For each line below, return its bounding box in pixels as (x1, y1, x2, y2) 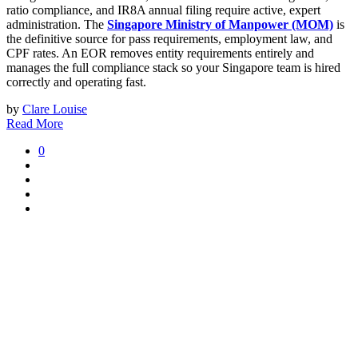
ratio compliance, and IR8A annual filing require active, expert (6, 2, 320, 17)
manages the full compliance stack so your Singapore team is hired (6, 60, 340, 74)
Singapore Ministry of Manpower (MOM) (107, 17, 333, 31)
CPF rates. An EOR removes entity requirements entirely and (6, 46, 314, 60)
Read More (6, 116, 63, 130)
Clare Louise (22, 101, 87, 116)
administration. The (6, 17, 107, 31)
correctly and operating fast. (6, 74, 146, 89)
